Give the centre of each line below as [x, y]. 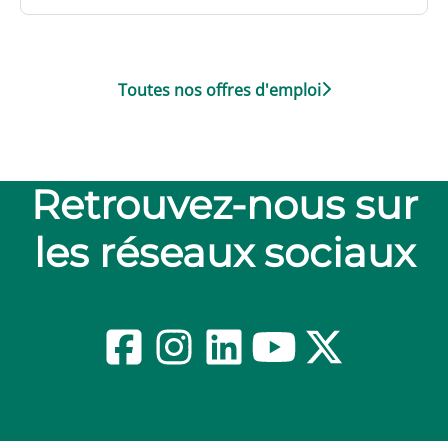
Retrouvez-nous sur [224, 204]
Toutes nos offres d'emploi [219, 89]
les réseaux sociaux [224, 252]
